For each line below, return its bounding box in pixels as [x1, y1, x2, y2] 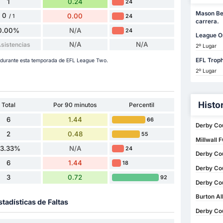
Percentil [129, 101, 155, 109]
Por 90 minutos [53, 101, 97, 109]
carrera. [195, 18, 219, 25]
